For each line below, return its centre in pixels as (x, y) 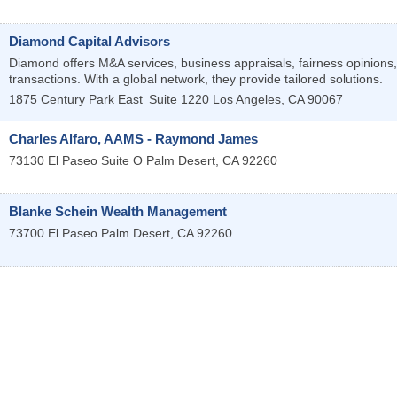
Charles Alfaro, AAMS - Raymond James (133, 139)
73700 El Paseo (53, 234)
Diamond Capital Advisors (90, 42)
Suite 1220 (179, 100)
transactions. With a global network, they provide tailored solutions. (196, 79)
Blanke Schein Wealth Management (118, 212)
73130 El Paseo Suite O (76, 161)
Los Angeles (247, 100)
